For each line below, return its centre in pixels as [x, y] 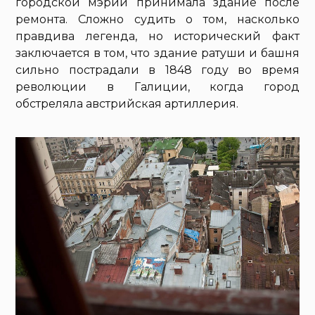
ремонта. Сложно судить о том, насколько [157, 20]
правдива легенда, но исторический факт [157, 37]
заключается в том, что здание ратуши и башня [157, 53]
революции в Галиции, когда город [157, 87]
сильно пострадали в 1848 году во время [157, 70]
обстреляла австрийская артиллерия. [127, 104]
